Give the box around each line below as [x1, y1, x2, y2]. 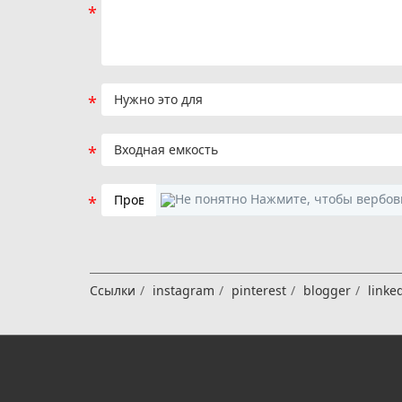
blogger [303, 282, 352, 300]
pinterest [232, 282, 287, 300]
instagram [153, 282, 215, 300]
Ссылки [90, 282, 136, 300]
